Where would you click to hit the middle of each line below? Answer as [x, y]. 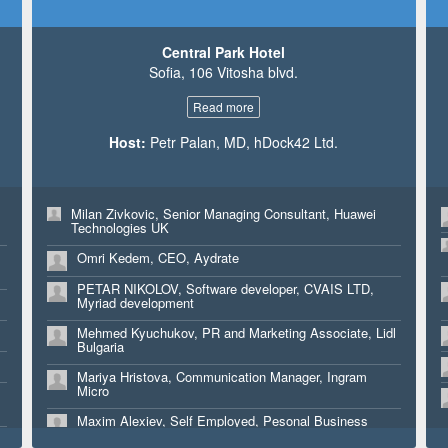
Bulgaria [100, 346]
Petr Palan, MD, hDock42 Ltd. [242, 141]
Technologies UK [119, 227]
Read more [224, 106]
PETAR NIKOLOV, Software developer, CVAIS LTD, [225, 288]
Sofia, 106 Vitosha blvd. [224, 71]
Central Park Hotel [224, 51]
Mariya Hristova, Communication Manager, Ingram [221, 376]
